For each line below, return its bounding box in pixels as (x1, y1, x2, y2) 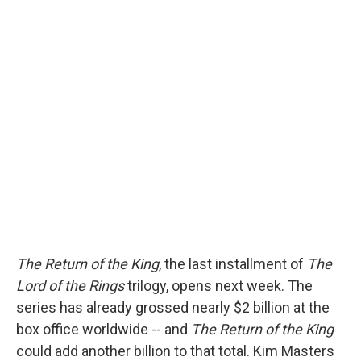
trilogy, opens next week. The (124, 277, 313, 294)
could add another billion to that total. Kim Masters (16, 342, 334, 359)
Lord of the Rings (16, 277, 124, 294)
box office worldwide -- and (16, 321, 191, 338)
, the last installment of (159, 255, 307, 272)
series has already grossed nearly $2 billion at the (16, 299, 330, 316)
